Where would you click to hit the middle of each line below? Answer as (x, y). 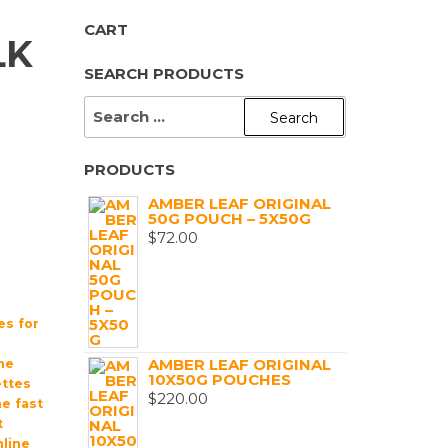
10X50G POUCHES (219, 379)
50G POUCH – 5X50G (229, 218)
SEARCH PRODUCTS (163, 73)
